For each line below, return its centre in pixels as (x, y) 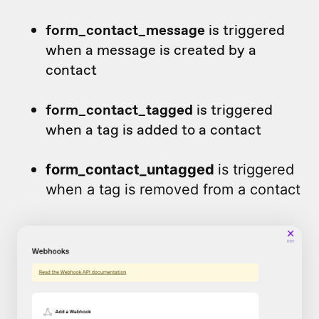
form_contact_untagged (132, 169)
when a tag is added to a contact (153, 129)
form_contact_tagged (121, 109)
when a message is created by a (151, 49)
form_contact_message (125, 30)
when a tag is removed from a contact (173, 189)
